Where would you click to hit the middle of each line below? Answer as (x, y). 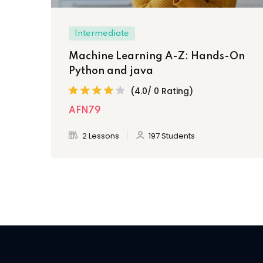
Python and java (111, 71)
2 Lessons (101, 136)
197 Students (172, 136)
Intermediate (102, 33)
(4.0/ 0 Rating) (162, 91)
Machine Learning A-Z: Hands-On (157, 56)
